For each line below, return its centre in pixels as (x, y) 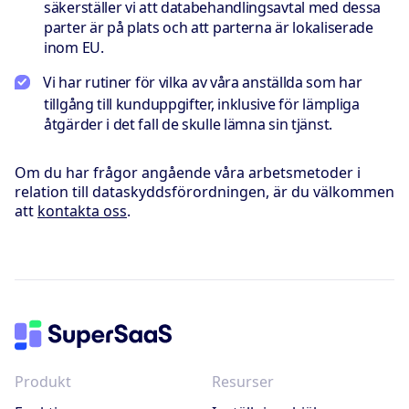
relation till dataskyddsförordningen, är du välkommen (204, 192)
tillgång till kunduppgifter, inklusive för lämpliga (202, 105)
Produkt (43, 382)
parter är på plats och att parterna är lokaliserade (209, 28)
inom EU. (74, 48)
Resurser (243, 382)
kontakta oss (82, 211)
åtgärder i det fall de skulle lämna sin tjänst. (188, 125)
